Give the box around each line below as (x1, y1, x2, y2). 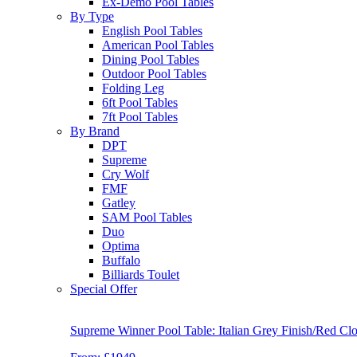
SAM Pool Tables (102, 210, 192, 225)
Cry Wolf (102, 167, 149, 182)
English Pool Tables (102, 24, 202, 38)
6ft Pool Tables (102, 96, 178, 110)
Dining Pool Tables (102, 53, 199, 67)
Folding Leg (102, 81, 164, 96)
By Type (70, 10, 114, 24)
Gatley (102, 196, 135, 210)
